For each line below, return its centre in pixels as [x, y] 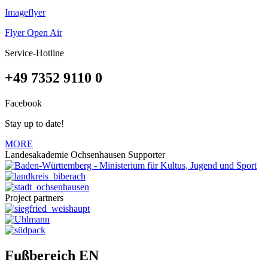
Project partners [34, 198]
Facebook [23, 103]
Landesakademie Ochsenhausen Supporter [85, 155]
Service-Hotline [34, 53]
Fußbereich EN [52, 256]
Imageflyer [25, 12]
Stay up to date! [34, 124]
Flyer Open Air [33, 32]
